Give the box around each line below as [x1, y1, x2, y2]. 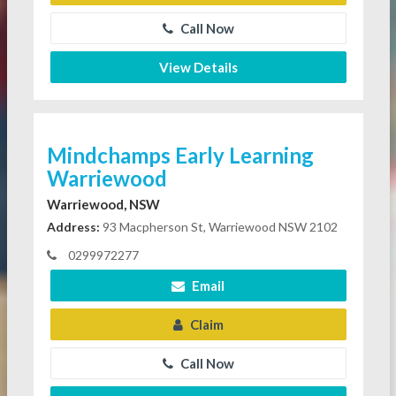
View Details [158, 59, 238, 76]
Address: [46, 219, 100, 235]
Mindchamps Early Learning [46, 142, 314, 169]
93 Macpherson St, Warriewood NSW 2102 [99, 219, 338, 235]
